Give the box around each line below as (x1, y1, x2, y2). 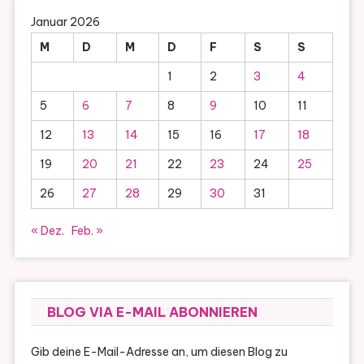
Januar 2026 (30, 15, 100, 30)
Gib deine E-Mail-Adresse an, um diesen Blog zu (30, 344, 288, 360)
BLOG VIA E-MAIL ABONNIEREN (46, 304, 258, 321)
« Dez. (30, 223, 64, 239)
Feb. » (71, 223, 103, 239)
